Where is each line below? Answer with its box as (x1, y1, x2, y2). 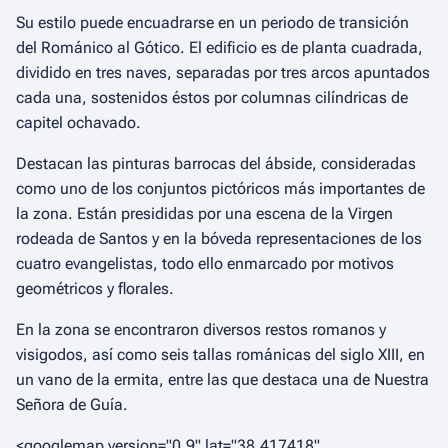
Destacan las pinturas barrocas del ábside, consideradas (16, 154, 416, 173)
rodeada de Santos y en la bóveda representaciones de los (16, 229, 422, 248)
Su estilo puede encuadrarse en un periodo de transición (16, 13, 409, 32)
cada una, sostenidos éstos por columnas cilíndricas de (16, 88, 408, 107)
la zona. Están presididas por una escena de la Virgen (16, 204, 393, 223)
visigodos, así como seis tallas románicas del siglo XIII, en (16, 345, 425, 364)
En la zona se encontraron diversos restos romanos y (16, 320, 386, 339)
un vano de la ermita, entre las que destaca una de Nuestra (16, 370, 429, 389)
